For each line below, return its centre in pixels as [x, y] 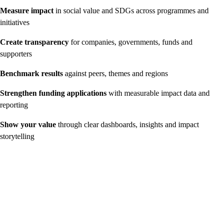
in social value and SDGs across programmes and [132, 11]
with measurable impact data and [159, 93]
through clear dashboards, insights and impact [128, 125]
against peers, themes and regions [116, 74]
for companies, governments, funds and [132, 42]
